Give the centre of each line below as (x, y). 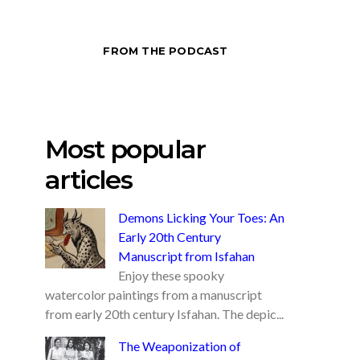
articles (89, 180)
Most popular (125, 149)
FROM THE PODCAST (166, 51)
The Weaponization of (180, 346)
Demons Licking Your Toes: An (201, 217)
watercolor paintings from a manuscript (153, 295)
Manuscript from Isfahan (186, 256)
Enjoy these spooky (171, 275)
